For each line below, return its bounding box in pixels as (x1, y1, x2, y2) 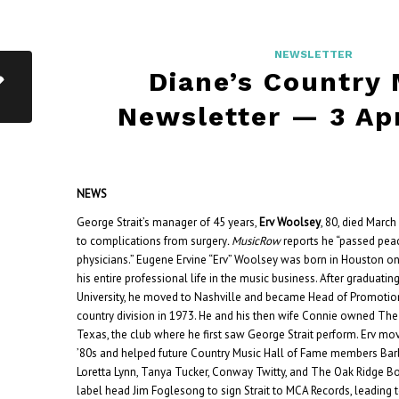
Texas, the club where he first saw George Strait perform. (77, 327, 359, 343)
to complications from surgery (77, 233, 228, 249)
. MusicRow (227, 233, 281, 249)
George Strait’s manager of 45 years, (77, 215, 260, 231)
